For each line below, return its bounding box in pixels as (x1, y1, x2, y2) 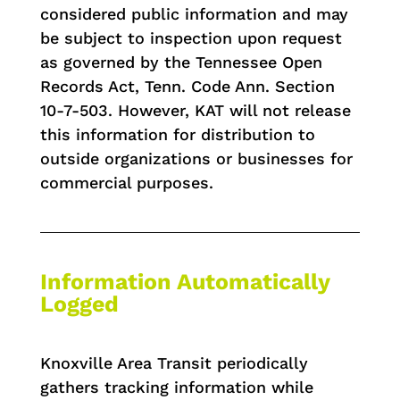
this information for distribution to (39, 124, 315, 144)
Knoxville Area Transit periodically (39, 353, 308, 372)
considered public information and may (39, 4, 348, 23)
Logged (39, 290, 119, 317)
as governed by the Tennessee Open (39, 52, 322, 71)
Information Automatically (39, 268, 329, 295)
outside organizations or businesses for (39, 148, 353, 168)
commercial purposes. (39, 172, 213, 192)
